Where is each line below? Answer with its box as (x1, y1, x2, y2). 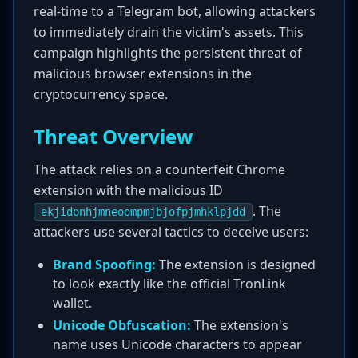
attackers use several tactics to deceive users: (34, 223, 308, 241)
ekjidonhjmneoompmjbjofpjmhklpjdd (41, 205, 245, 218)
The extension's (191, 316, 288, 334)
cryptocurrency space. (34, 86, 168, 103)
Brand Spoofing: (53, 256, 156, 273)
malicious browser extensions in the (34, 65, 252, 82)
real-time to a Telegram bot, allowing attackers (34, 2, 316, 20)
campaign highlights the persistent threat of (34, 44, 302, 62)
